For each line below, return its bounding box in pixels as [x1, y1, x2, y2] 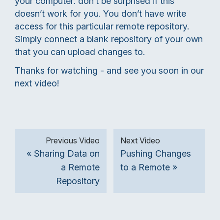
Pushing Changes [120, 148, 191, 159]
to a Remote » [120, 162, 177, 173]
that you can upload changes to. [15, 47, 145, 57]
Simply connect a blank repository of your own [15, 34, 203, 45]
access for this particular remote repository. [15, 21, 189, 32]
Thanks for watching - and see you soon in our [15, 65, 204, 76]
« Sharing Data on [27, 148, 100, 159]
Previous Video [46, 136, 100, 146]
